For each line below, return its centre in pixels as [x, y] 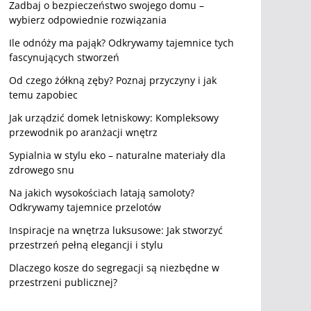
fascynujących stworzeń [64, 57]
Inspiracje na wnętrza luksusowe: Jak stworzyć [116, 230]
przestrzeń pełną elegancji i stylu [86, 245]
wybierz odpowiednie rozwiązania [88, 20]
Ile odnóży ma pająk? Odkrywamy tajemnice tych [121, 43]
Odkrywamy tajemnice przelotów [85, 207]
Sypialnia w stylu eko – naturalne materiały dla [117, 155]
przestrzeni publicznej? [63, 282]
